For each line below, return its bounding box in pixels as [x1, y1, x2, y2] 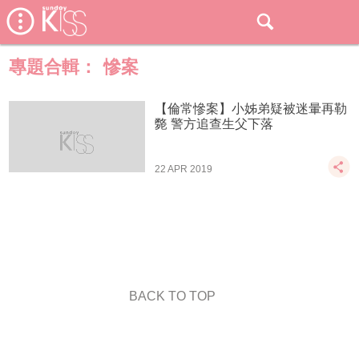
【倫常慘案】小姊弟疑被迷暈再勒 [155, 102, 348, 115]
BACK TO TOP [128, 289, 216, 303]
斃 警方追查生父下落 [155, 117, 274, 131]
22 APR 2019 [155, 163, 213, 175]
